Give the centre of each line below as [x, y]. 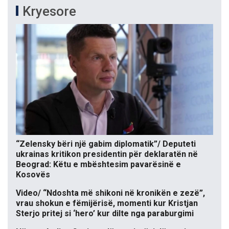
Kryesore [49, 11]
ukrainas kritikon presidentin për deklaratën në [107, 154]
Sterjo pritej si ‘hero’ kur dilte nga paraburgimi [105, 213]
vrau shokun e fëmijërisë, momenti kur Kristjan [107, 203]
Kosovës [33, 174]
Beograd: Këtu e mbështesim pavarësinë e [98, 164]
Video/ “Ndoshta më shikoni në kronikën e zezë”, [110, 193]
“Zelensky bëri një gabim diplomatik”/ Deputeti [106, 144]
